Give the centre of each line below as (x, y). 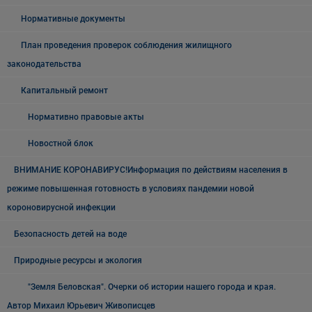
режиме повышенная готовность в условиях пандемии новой (131, 189)
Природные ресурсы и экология (78, 260)
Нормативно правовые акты (86, 117)
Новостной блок (61, 143)
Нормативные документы (73, 19)
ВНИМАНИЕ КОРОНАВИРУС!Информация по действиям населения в (151, 170)
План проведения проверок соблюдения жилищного (126, 45)
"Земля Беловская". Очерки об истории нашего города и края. (152, 287)
